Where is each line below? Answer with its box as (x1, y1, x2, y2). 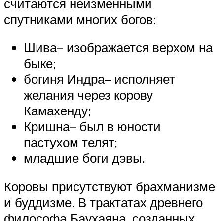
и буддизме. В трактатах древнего (4, 194, 203, 210)
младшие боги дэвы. (24, 150, 145, 166)
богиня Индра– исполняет (24, 71, 175, 87)
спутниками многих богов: (4, 11, 156, 27)
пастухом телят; (24, 134, 117, 150)
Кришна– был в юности (24, 118, 161, 135)
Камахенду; (24, 103, 91, 119)
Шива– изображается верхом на (24, 39, 213, 56)
